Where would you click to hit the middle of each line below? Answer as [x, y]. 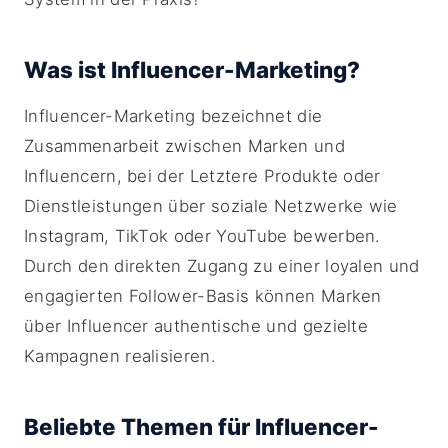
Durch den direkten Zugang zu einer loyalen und [222, 266]
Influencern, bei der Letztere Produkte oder [202, 176]
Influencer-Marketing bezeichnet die [173, 116]
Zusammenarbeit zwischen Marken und [184, 146]
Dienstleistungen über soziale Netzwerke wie [211, 206]
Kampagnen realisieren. [120, 356]
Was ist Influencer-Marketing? [192, 69]
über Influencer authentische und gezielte [196, 326]
